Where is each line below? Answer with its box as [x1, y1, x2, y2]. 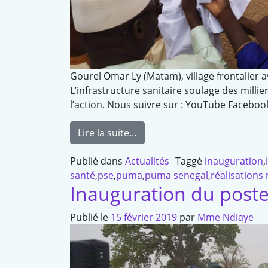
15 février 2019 [111, 211, 177, 224]
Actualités [125, 154, 169, 168]
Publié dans [70, 154, 125, 168]
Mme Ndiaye [197, 211, 254, 224]
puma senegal [145, 169, 208, 182]
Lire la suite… [78, 126, 137, 140]
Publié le [70, 211, 111, 224]
